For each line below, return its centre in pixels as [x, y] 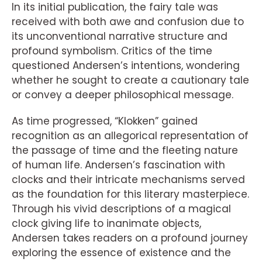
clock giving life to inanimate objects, [106, 223]
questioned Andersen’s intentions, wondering [126, 65]
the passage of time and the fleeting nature [125, 150]
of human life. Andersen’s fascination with [118, 165]
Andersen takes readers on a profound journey [130, 238]
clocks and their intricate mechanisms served [128, 180]
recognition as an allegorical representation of [130, 136]
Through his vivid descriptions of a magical [121, 209]
